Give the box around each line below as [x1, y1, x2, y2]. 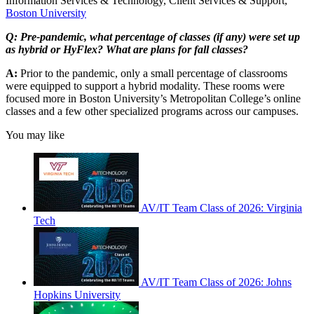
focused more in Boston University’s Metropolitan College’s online [6, 93, 301, 105]
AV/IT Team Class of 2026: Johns [141, 276, 292, 289]
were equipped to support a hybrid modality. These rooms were [6, 80, 285, 93]
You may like [6, 129, 64, 142]
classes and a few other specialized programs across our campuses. [6, 105, 299, 118]
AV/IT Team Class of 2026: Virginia [141, 202, 302, 214]
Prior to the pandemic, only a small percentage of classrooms [20, 67, 287, 80]
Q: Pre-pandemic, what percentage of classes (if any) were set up [6, 31, 300, 43]
